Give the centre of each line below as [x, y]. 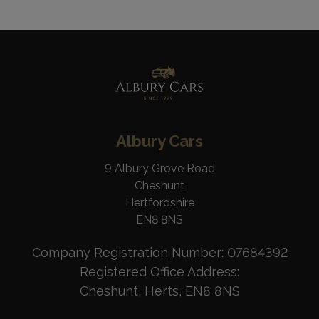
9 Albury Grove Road [159, 168]
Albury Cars [159, 141]
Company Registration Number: [129, 252]
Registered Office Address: [159, 272]
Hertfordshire [159, 203]
